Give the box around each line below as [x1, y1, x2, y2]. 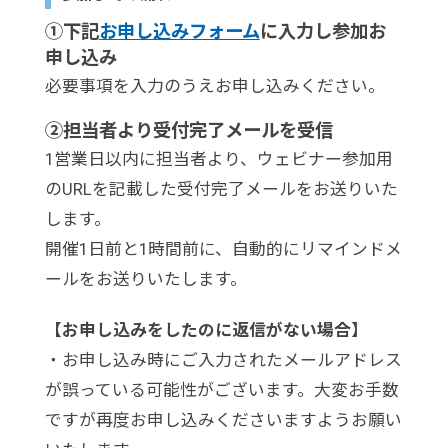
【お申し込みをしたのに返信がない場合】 [44, 320, 368, 341]
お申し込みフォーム [98, 21, 260, 43]
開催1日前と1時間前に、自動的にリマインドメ [44, 238, 402, 259]
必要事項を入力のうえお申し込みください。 [44, 76, 385, 97]
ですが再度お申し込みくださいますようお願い [44, 410, 402, 431]
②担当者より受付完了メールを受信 [44, 119, 333, 141]
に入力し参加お [259, 21, 386, 43]
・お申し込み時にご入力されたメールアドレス [44, 350, 402, 371]
